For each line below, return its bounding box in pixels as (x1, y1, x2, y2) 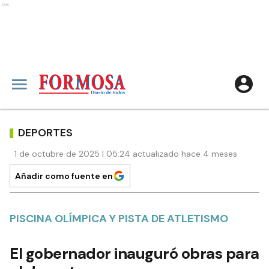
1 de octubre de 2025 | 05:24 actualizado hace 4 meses (14, 148, 237, 159)
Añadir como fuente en (15, 171, 113, 181)
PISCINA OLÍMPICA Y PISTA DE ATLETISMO (10, 211, 228, 226)
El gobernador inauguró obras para (10, 243, 259, 264)
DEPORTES (18, 125, 73, 140)
